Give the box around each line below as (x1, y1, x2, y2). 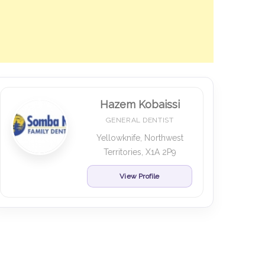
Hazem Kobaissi (99, 98, 180, 111)
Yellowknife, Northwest (96, 133, 183, 143)
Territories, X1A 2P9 (103, 147, 176, 157)
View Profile (119, 172, 160, 180)
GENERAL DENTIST (105, 116, 174, 124)
